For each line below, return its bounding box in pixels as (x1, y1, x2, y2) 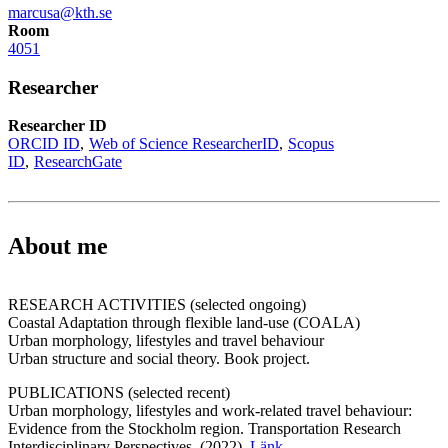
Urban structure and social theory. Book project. (8, 350, 310, 368)
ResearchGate (34, 153, 122, 171)
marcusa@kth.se (8, 3, 112, 21)
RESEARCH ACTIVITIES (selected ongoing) (8, 296, 306, 314)
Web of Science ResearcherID (89, 135, 279, 153)
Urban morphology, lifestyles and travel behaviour (8, 332, 324, 350)
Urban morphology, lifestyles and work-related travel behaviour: (8, 402, 412, 420)
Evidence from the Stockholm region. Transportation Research (8, 420, 401, 438)
